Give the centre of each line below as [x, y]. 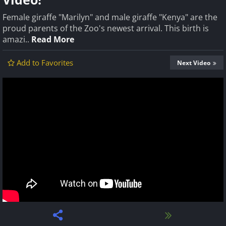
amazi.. [17, 39]
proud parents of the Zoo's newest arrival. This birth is [106, 28]
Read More [53, 39]
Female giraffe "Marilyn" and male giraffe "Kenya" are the [110, 17]
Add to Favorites [45, 63]
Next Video [194, 63]
